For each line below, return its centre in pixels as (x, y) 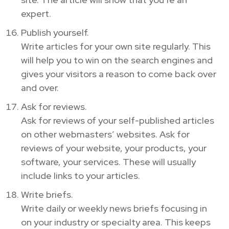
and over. (40, 87)
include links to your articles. (81, 175)
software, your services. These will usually (108, 162)
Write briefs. (47, 194)
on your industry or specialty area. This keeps (116, 222)
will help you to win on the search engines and (117, 60)
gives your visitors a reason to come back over (119, 74)
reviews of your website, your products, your (114, 148)
